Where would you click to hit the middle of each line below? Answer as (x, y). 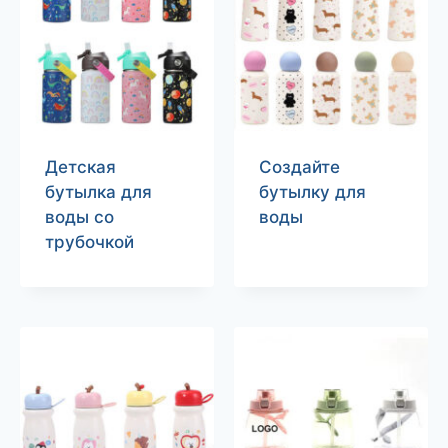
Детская (80, 166)
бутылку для (312, 191)
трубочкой (89, 241)
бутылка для (98, 191)
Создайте (299, 166)
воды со (79, 216)
